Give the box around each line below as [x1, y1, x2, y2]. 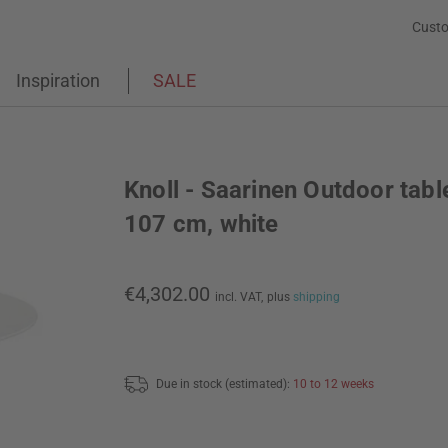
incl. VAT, [215, 290, 263, 304]
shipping [293, 290, 340, 304]
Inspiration [16, 70, 100, 91]
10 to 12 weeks [293, 376, 374, 391]
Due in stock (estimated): [156, 376, 293, 391]
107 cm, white [124, 210, 279, 238]
